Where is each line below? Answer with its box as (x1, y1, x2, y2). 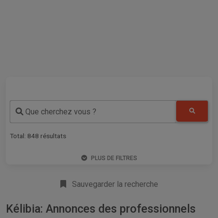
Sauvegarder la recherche (70, 179, 158, 189)
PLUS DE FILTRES (91, 154, 137, 162)
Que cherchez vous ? (23, 107, 96, 117)
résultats (39, 131, 66, 140)
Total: (10, 131, 27, 140)
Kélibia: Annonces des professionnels (6, 201, 196, 216)
